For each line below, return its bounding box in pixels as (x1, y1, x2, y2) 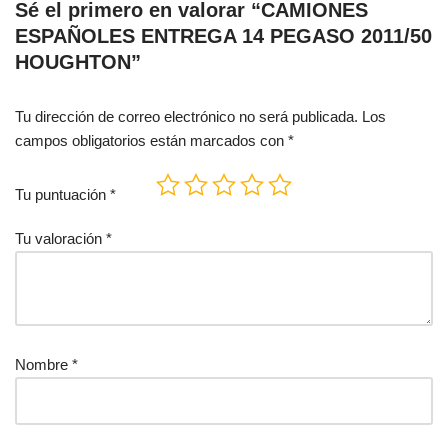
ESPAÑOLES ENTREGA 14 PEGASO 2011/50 (15, 25, 432, 48)
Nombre (15, 356, 72, 374)
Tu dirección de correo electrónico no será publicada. (15, 108, 358, 126)
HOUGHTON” (15, 51, 141, 74)
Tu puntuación (15, 186, 110, 204)
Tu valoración (15, 230, 106, 248)
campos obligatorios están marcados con (15, 132, 288, 150)
